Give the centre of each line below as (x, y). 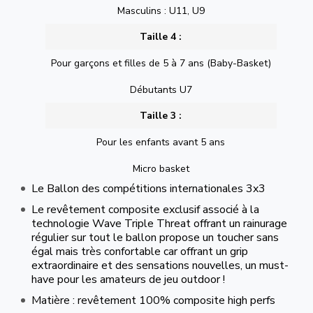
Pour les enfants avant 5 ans (161, 142)
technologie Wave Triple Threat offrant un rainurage (159, 223)
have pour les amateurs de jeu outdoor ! (128, 279)
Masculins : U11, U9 (161, 10)
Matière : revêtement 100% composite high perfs (153, 300)
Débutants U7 (161, 89)
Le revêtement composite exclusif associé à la (145, 209)
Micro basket (161, 168)
